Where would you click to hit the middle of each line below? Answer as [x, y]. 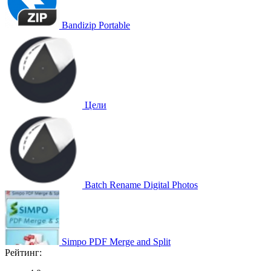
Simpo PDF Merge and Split [116, 241]
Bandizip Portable [96, 25]
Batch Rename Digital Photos [141, 184]
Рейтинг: [23, 252]
